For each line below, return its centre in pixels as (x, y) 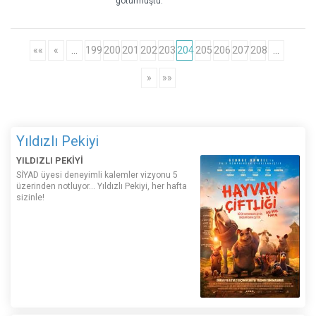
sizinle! (30, 198)
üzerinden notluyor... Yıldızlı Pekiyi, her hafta (102, 187)
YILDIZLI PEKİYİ (50, 161)
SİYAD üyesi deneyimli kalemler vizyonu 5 (97, 175)
